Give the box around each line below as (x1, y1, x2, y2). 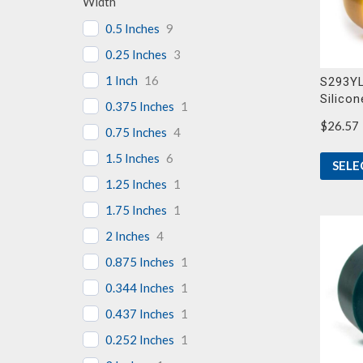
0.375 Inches (105, 98, 174, 113)
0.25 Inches (105, 46, 167, 62)
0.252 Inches (105, 331, 174, 347)
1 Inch (105, 72, 138, 88)
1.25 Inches (105, 176, 167, 191)
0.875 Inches (105, 254, 174, 269)
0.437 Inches (105, 305, 174, 321)
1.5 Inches (105, 150, 160, 165)
